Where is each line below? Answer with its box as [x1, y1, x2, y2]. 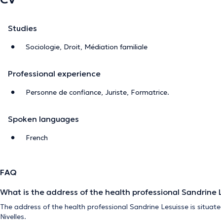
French [26, 133, 48, 142]
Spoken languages [8, 113, 79, 124]
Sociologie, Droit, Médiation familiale [26, 42, 147, 51]
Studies [8, 23, 37, 33]
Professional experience [8, 68, 101, 78]
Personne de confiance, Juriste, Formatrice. [26, 87, 169, 97]
